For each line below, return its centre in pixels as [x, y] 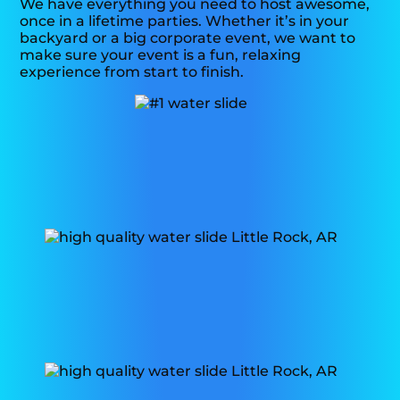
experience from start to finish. [132, 71]
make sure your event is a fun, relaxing [161, 54]
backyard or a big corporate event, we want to [188, 37]
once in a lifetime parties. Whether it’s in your [185, 21]
